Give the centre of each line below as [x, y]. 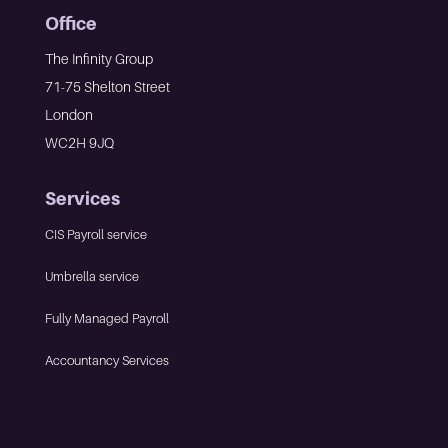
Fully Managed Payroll [106, 317]
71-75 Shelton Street [107, 86]
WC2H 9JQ [79, 142]
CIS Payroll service [95, 233]
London [68, 114]
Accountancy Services [106, 359]
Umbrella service [91, 275]
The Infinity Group [98, 58]
